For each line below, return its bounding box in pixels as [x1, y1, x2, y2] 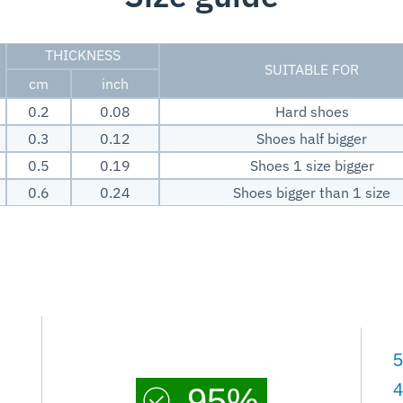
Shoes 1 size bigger [249, 156, 374, 175]
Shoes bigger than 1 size [233, 183, 390, 201]
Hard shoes [274, 102, 349, 121]
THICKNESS [45, 45, 121, 64]
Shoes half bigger [256, 129, 367, 148]
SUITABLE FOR [264, 59, 359, 78]
